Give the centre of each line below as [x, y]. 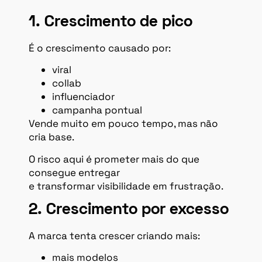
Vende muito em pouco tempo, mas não [123, 124]
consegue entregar [74, 172]
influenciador [83, 97]
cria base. [51, 137]
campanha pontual [97, 110]
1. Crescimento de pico [111, 22]
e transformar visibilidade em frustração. [126, 186]
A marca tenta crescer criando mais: [114, 235]
